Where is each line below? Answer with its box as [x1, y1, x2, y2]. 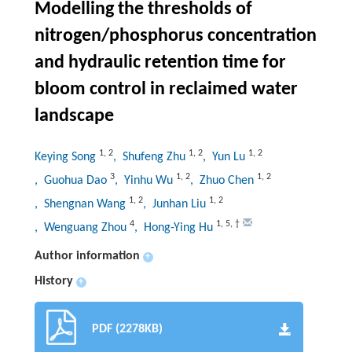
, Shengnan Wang [34, 198, 129, 211]
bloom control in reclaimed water [34, 80, 298, 100]
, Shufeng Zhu [112, 151, 189, 164]
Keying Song [34, 151, 99, 164]
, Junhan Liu [142, 198, 209, 211]
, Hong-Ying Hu [134, 222, 216, 235]
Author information [34, 250, 140, 263]
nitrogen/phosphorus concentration [34, 27, 317, 46]
